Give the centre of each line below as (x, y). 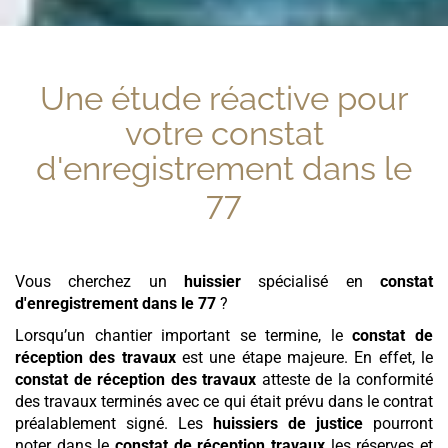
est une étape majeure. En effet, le (304, 358)
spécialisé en (310, 282)
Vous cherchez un (99, 282)
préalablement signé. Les (114, 424)
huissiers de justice (288, 424)
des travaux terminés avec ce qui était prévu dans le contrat (224, 402)
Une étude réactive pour (224, 99)
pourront (398, 424)
